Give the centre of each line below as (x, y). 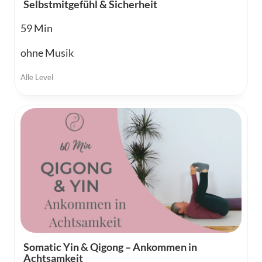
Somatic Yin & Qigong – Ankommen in (110, 247)
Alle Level (37, 77)
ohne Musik (47, 53)
